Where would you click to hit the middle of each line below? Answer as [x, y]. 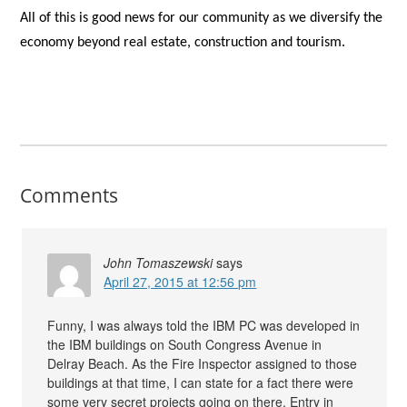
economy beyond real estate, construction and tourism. [183, 42]
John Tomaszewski [159, 263]
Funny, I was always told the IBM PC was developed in [204, 326]
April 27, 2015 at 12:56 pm [180, 282]
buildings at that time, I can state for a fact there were [201, 383]
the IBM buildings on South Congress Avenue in [185, 345]
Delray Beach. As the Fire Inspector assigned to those [203, 364]
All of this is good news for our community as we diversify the [202, 18]
